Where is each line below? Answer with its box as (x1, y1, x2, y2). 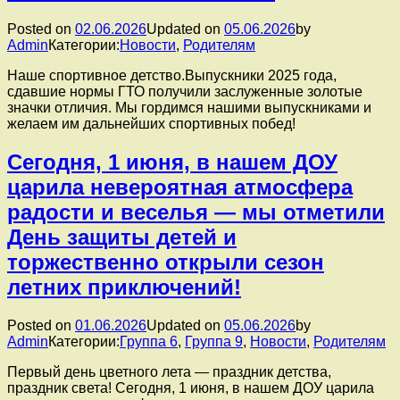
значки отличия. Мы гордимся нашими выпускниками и (7, 100, 371, 116)
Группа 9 (185, 334, 243, 350)
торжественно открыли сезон (7, 250, 324, 275)
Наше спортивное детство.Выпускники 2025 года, (7, 68, 337, 84)
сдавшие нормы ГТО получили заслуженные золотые (7, 84, 362, 100)
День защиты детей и (7, 225, 237, 250)
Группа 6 (120, 334, 178, 350)
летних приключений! (7, 275, 241, 300)
